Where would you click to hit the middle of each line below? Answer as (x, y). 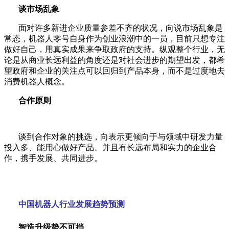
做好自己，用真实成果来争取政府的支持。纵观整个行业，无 (114, 49)
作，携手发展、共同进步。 (53, 158)
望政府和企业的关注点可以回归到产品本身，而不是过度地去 (114, 71)
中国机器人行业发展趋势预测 (72, 204)
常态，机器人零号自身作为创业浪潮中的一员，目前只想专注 (114, 38)
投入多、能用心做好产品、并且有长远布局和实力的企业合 (110, 147)
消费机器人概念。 (37, 81)
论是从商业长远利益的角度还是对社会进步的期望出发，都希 (114, 60)
